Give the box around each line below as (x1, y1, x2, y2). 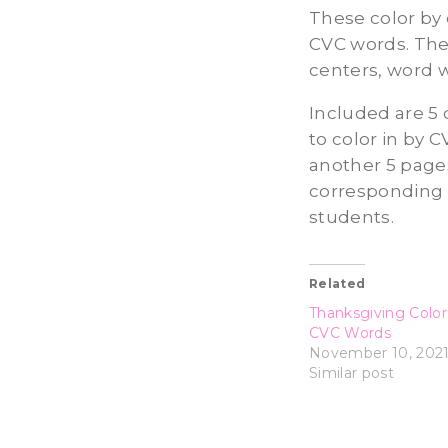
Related (309, 276, 366, 292)
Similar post (309, 364, 395, 383)
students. (309, 207, 395, 228)
